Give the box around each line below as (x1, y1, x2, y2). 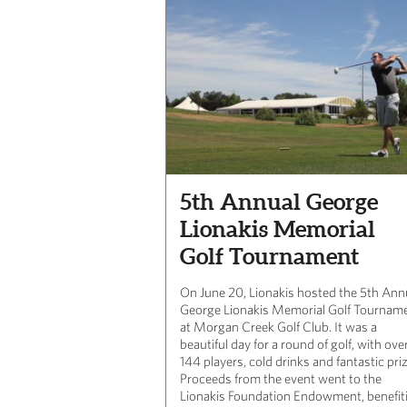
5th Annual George (180, 188, 378, 214)
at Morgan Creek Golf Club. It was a (180, 318, 377, 334)
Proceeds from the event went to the (180, 370, 382, 386)
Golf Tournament (180, 243, 359, 269)
